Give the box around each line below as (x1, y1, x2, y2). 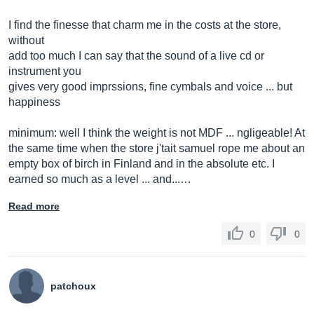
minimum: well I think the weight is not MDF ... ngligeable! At (8, 127, 305, 139)
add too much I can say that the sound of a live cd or (8, 50, 264, 62)
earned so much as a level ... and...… (8, 173, 191, 185)
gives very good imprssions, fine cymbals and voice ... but (8, 81, 292, 93)
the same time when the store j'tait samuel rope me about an (8, 142, 305, 154)
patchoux (50, 280, 96, 292)
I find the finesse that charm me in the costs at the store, (8, 19, 281, 31)
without (8, 34, 44, 46)
